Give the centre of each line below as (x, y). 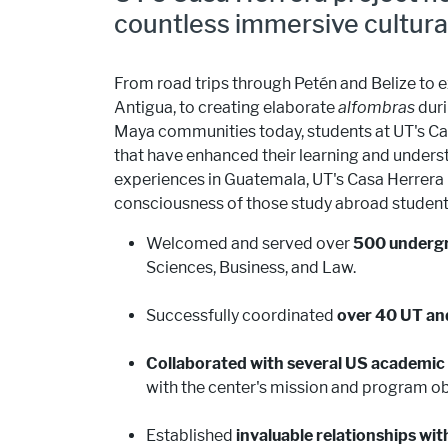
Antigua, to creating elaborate (226, 107)
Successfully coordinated (241, 315)
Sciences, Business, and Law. (251, 267)
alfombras (376, 107)
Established (191, 435)
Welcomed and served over (249, 243)
